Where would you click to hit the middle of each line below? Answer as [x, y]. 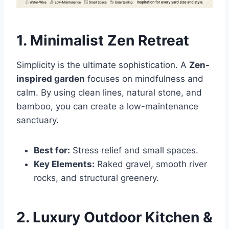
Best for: [52, 150]
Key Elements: [64, 164]
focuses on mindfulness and [144, 78]
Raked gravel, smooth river [151, 164]
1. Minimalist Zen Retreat [103, 40]
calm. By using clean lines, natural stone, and [109, 92]
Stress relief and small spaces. [134, 150]
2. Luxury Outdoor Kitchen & [114, 217]
